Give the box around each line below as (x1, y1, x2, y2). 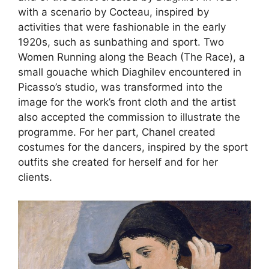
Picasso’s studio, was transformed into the (18, 81, 223, 94)
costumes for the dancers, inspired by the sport (18, 141, 248, 154)
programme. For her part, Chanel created (18, 126, 216, 139)
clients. (18, 171, 52, 184)
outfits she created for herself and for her (18, 156, 218, 169)
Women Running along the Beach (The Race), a (18, 51, 245, 64)
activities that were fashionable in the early (18, 21, 226, 34)
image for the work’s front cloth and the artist (18, 96, 236, 109)
